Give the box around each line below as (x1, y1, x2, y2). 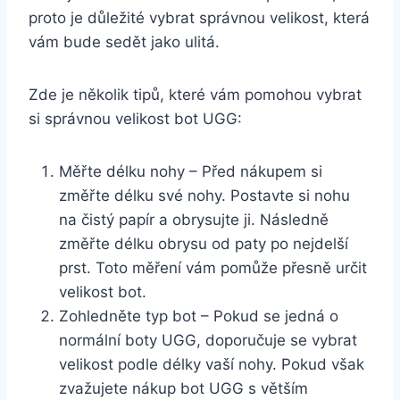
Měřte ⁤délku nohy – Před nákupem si (59, 162, 322, 181)
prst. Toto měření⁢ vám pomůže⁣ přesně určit (59, 259, 367, 278)
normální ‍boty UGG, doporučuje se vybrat (59, 331, 357, 350)
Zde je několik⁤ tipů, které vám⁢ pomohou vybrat (29, 86, 362, 104)
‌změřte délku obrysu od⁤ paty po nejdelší (59, 235, 348, 254)
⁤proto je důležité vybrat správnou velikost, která (29, 9, 370, 28)
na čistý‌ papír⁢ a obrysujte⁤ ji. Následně (59, 211, 329, 229)
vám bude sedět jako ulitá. (29, 33, 220, 52)
